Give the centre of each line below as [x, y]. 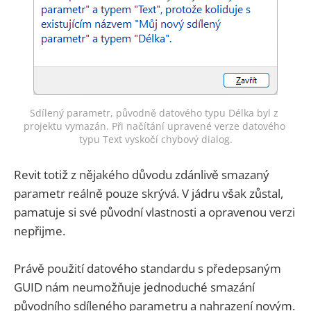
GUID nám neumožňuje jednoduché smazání [134, 287]
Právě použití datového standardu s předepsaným [148, 268]
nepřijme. [40, 230]
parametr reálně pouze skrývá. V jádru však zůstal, [149, 193]
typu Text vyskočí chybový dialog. [155, 140]
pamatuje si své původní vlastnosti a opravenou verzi [154, 212]
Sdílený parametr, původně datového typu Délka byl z [154, 113]
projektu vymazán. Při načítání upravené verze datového [154, 126]
